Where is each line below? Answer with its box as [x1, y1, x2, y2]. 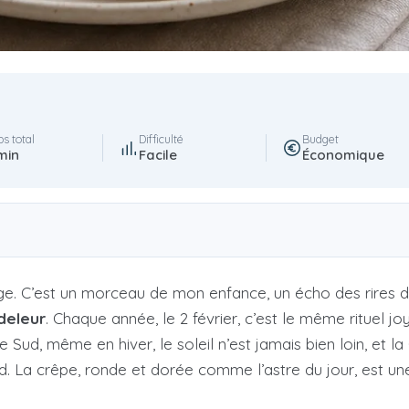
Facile [138, 146, 177, 164]
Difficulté [138, 131, 184, 147]
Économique [301, 146, 384, 164]
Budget [301, 131, 339, 147]
